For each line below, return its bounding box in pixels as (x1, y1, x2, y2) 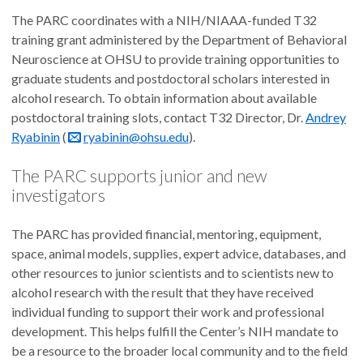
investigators (11, 185, 105, 206)
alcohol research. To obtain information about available (11, 89, 317, 105)
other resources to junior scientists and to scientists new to (11, 265, 334, 281)
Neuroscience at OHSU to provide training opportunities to (11, 50, 340, 66)
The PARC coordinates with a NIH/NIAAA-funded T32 (11, 11, 317, 28)
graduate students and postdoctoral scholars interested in (11, 70, 330, 86)
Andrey (305, 109, 346, 125)
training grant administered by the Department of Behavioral (11, 31, 347, 47)
